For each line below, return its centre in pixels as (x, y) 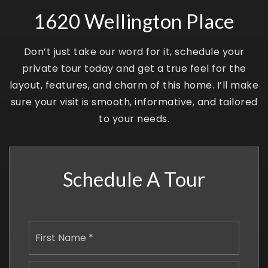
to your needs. (134, 118)
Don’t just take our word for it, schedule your (134, 51)
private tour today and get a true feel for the (134, 68)
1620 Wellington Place (134, 21)
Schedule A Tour (134, 179)
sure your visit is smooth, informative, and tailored (134, 102)
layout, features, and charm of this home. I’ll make (134, 85)
